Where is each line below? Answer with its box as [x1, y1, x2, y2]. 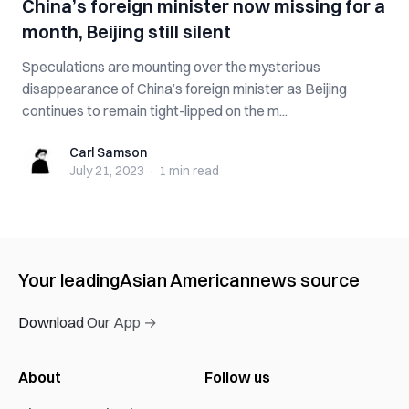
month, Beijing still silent [22, 20, 231, 43]
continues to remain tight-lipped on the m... [22, 101, 288, 120]
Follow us [204, 368, 270, 386]
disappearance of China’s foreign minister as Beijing [22, 79, 347, 98]
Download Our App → [18, 313, 157, 331]
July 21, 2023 [69, 163, 144, 179]
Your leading [18, 268, 120, 291]
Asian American [120, 268, 250, 291]
